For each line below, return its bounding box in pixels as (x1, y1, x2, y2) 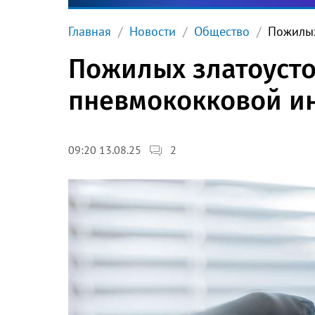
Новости (129, 23, 176, 39)
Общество (194, 23, 250, 39)
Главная (68, 23, 111, 39)
